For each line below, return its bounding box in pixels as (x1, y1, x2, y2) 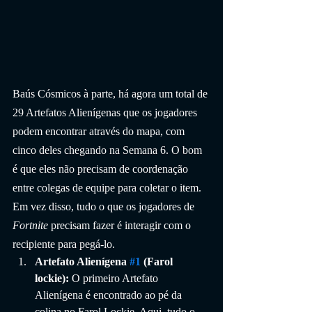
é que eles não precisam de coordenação (13, 162, 191, 175)
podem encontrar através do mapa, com (13, 125, 187, 137)
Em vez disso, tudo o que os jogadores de (13, 200, 197, 212)
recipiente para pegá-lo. (13, 237, 115, 250)
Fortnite (13, 219, 48, 231)
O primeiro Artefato (69, 272, 161, 284)
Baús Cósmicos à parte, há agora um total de (13, 87, 210, 100)
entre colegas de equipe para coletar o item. (13, 181, 204, 194)
